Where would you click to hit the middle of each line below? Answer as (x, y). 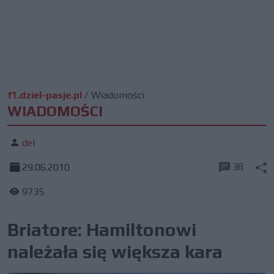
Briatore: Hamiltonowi (102, 230)
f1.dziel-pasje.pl (45, 95)
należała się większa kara (115, 252)
